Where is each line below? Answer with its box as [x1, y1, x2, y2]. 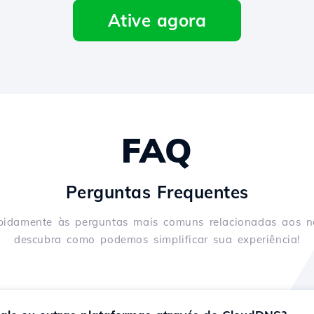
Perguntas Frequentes [65, 182, 249, 203]
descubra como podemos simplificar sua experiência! [13, 233, 300, 246]
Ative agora [107, 10, 207, 31]
